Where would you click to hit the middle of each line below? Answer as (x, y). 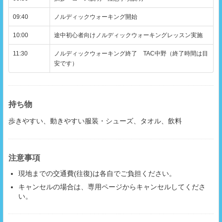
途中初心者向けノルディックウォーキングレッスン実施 (128, 35)
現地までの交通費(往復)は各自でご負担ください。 (97, 174)
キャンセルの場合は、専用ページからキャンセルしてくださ (112, 187)
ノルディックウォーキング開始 (96, 17)
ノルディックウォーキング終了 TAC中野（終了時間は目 (131, 54)
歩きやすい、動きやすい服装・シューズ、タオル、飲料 (95, 121)
